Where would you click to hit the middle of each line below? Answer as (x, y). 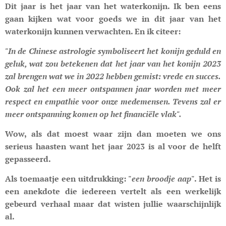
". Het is (206, 178)
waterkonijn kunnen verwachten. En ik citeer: (93, 31)
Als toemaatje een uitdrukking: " (68, 178)
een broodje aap (161, 178)
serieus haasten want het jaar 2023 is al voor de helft (113, 146)
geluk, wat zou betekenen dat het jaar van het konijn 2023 (113, 63)
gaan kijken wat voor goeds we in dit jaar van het (113, 18)
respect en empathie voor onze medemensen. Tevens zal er (113, 101)
